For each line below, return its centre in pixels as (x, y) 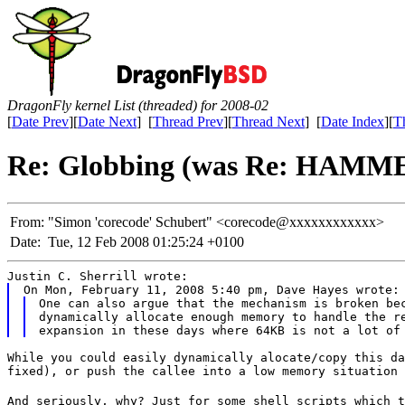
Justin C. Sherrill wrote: (98, 276)
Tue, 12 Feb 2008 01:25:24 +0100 (146, 241)
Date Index (353, 122)
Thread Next (268, 122)
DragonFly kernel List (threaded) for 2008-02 (138, 105)
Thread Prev (188, 122)
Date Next (107, 122)
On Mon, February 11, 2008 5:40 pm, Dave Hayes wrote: (211, 289)
